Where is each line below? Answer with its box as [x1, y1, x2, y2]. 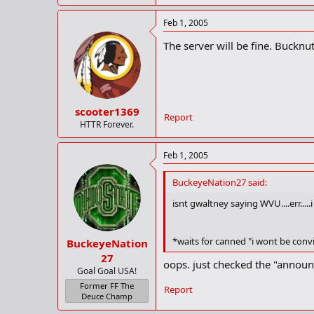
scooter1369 [74, 104, 139, 118]
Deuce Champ [81, 291, 132, 302]
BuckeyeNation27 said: [172, 175, 267, 189]
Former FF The [80, 280, 134, 292]
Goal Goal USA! [77, 265, 137, 278]
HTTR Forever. [80, 118, 134, 130]
